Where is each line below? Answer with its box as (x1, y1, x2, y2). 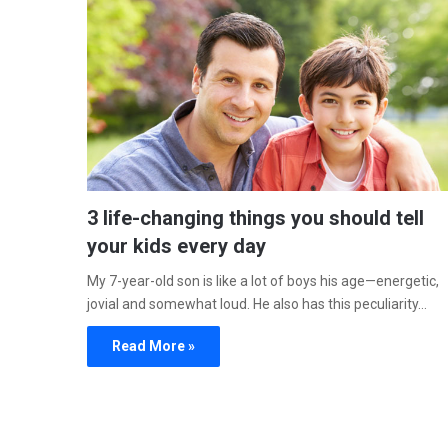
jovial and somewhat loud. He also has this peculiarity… (87, 296, 427, 313)
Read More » (112, 338, 195, 355)
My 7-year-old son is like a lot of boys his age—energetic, (87, 273, 439, 290)
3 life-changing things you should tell (87, 206, 424, 231)
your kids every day (87, 234, 266, 259)
